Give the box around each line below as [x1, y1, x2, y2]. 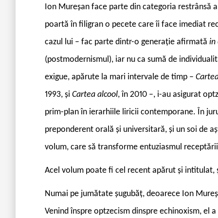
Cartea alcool [72, 90, 118, 99]
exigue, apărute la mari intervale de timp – [45, 72, 196, 82]
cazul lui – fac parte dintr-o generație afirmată [45, 37, 209, 47]
